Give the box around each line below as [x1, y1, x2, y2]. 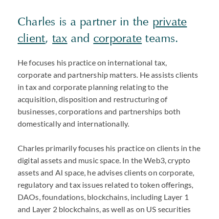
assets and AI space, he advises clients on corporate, [18, 168, 195, 177]
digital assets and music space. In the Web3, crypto [18, 155, 191, 165]
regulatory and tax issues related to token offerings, [18, 180, 194, 189]
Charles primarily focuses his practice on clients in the [18, 143, 200, 153]
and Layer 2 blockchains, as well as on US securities [18, 204, 191, 214]
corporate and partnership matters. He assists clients [18, 70, 198, 79]
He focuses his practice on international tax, [18, 58, 167, 67]
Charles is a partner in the [18, 14, 153, 29]
